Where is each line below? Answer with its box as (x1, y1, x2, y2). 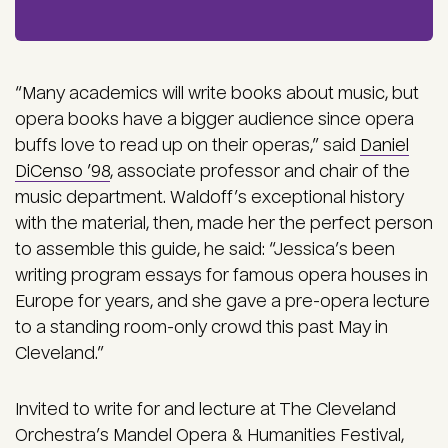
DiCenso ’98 (15, 162, 110, 182)
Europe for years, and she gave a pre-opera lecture (15, 292, 430, 312)
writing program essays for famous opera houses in (15, 266, 428, 286)
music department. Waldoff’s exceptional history (15, 188, 404, 208)
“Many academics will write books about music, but (15, 84, 419, 104)
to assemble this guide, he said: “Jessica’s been (15, 240, 395, 260)
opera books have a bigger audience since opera (15, 110, 414, 130)
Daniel (360, 136, 409, 156)
